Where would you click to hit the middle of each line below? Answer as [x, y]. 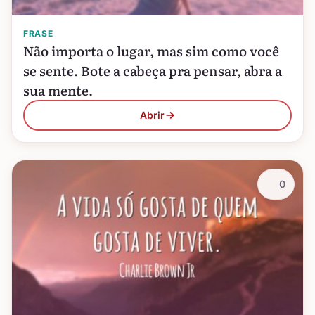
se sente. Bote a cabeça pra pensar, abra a [153, 70]
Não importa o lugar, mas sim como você [151, 51]
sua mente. [58, 90]
